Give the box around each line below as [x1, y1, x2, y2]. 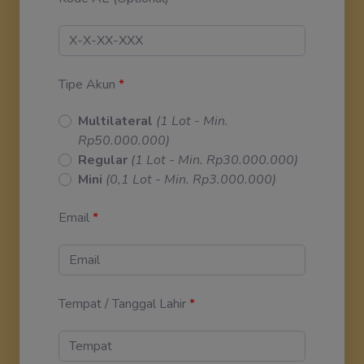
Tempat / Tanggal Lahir [58, 294, 186, 313]
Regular [78, 150, 128, 169]
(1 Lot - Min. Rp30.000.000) [131, 150, 298, 169]
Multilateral [78, 111, 153, 130]
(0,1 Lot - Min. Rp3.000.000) [106, 170, 276, 188]
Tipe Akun [58, 75, 115, 93]
